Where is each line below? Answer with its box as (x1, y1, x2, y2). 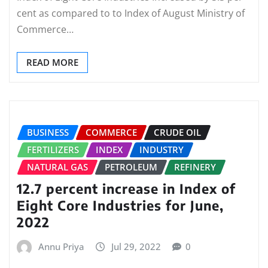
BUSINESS (27, 126, 69, 138)
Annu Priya (38, 240, 84, 253)
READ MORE (26, 56, 78, 68)
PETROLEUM (105, 160, 157, 173)
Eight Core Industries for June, (17, 197, 224, 214)
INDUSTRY (139, 143, 184, 156)
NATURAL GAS (27, 160, 88, 173)
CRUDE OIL (154, 126, 201, 138)
